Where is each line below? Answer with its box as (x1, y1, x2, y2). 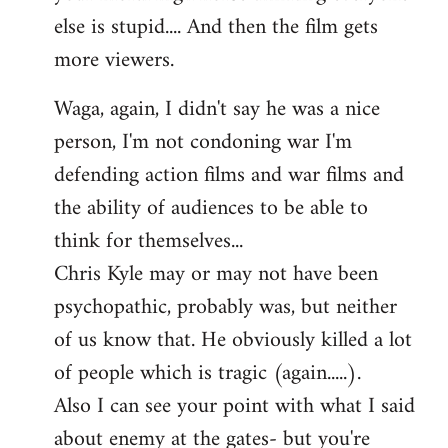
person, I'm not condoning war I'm (54, 122, 352, 162)
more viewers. (54, 40, 174, 80)
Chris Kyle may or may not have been (54, 254, 378, 294)
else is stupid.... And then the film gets (54, 7, 378, 47)
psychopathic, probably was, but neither (54, 287, 397, 327)
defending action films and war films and (54, 155, 404, 195)
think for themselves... (54, 221, 243, 261)
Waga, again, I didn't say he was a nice (54, 89, 380, 129)
